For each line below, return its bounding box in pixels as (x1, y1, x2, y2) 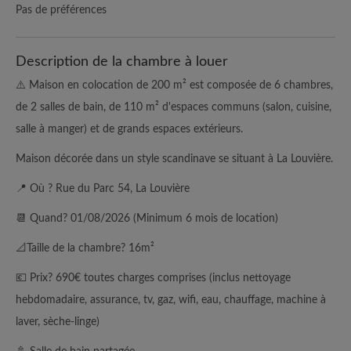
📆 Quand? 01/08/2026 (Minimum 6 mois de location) (16, 212, 278, 224)
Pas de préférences (16, 4, 107, 16)
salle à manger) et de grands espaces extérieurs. (16, 123, 243, 135)
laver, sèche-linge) (16, 316, 100, 327)
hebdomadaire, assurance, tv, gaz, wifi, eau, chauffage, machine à (16, 294, 326, 306)
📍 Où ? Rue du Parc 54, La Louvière (16, 183, 190, 194)
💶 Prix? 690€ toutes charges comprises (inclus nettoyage (16, 272, 291, 284)
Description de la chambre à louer (16, 54, 228, 69)
